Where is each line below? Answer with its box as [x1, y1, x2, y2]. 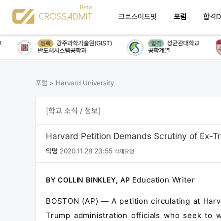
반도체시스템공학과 [29, 47, 78, 54]
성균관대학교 [158, 39, 191, 47]
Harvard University [56, 79, 114, 87]
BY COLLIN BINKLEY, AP [46, 176, 132, 184]
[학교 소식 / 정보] [46, 106, 101, 115]
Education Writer [132, 175, 195, 184]
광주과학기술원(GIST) [48, 39, 104, 47]
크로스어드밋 [118, 12, 157, 21]
